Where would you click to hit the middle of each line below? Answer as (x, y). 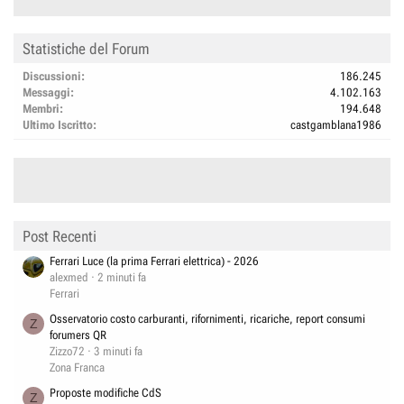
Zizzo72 (67, 351)
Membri (41, 109)
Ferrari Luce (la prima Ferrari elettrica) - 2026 (154, 262)
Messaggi (46, 92)
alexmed (69, 278)
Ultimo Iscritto (58, 125)
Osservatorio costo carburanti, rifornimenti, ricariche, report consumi (207, 318)
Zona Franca (77, 367)
